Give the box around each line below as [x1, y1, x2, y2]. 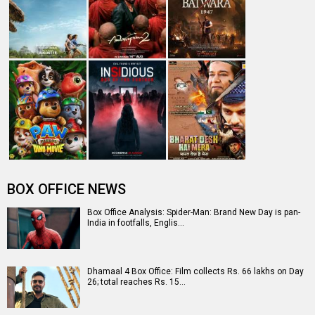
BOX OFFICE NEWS [7, 181, 126, 198]
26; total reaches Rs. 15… [87, 277, 186, 287]
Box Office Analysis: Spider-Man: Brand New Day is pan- [87, 207, 300, 217]
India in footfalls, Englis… [87, 218, 184, 228]
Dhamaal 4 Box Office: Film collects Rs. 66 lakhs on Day [87, 266, 304, 276]
